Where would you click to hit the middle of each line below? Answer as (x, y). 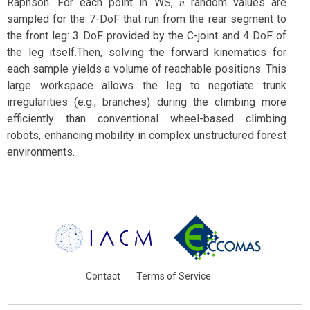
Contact (103, 276)
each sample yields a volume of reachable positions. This (147, 69)
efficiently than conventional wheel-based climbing (147, 119)
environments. (41, 152)
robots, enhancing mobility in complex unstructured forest (147, 135)
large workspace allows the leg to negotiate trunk (147, 85)
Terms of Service (173, 276)
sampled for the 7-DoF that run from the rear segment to (147, 19)
